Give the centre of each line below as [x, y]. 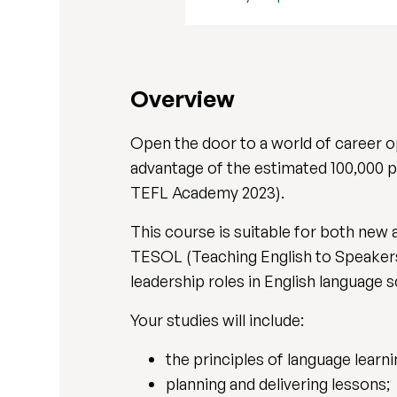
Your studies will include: [218, 320]
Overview [183, 99]
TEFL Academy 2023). [210, 193]
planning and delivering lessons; [278, 384]
